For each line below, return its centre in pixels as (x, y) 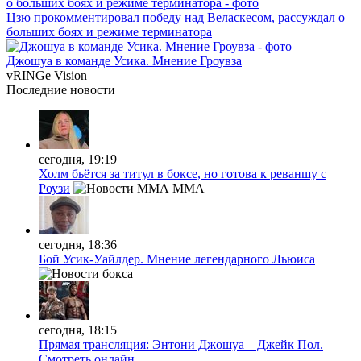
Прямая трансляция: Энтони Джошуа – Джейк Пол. (181, 344)
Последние (37, 89)
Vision (69, 75)
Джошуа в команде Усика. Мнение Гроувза (124, 60)
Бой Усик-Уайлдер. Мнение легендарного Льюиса (177, 259)
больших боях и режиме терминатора (109, 31)
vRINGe (29, 75)
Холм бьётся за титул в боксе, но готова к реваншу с (183, 173)
